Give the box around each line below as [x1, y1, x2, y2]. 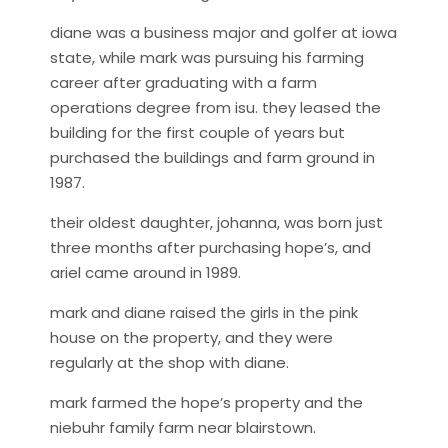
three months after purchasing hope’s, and [50, 237, 371, 258]
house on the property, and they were [50, 327, 333, 348]
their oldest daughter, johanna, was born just [50, 212, 383, 233]
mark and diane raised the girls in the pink [50, 302, 358, 323]
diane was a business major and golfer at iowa [50, 22, 397, 43]
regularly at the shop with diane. [50, 352, 289, 373]
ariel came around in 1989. [50, 262, 241, 283]
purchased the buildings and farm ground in [50, 147, 375, 168]
